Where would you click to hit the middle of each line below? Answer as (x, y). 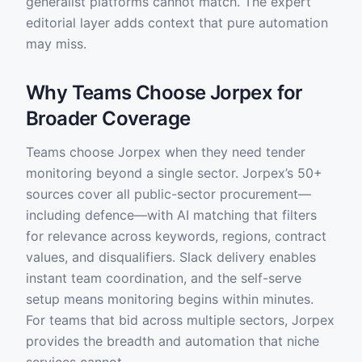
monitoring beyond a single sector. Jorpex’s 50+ (174, 173)
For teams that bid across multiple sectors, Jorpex (180, 320)
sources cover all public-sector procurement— (168, 194)
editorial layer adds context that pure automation (177, 23)
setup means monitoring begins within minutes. (170, 299)
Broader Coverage (108, 118)
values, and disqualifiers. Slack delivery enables (171, 257)
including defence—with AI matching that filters (171, 215)
